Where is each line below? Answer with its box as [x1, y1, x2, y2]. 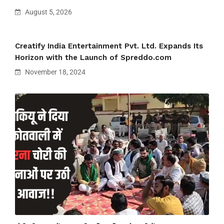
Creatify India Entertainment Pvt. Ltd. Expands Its [15, 41, 203, 51]
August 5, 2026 [23, 8, 72, 16]
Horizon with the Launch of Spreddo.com [15, 53, 171, 62]
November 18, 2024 [23, 68, 85, 76]
